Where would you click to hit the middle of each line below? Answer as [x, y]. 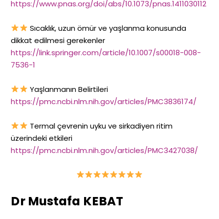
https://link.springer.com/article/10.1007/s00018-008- [106, 52]
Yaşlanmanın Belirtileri [68, 89]
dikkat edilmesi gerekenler [58, 40]
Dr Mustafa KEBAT [67, 201]
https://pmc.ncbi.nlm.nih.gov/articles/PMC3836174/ [104, 101]
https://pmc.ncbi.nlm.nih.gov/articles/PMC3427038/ [105, 150]
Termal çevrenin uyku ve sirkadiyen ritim [100, 126]
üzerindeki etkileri [42, 138]
